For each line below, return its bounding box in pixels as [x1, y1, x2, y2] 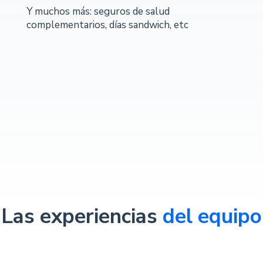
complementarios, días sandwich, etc [26, 18, 188, 32]
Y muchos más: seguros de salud [26, 5, 170, 18]
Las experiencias [1, 203, 163, 230]
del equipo [163, 203, 262, 230]
